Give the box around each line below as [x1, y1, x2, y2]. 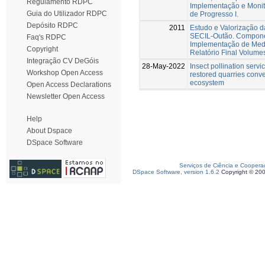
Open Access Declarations [27, 80, 111, 89]
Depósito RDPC [27, 21, 78, 30]
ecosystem [190, 78, 224, 87]
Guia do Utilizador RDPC [27, 9, 107, 18]
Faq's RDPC [27, 33, 66, 41]
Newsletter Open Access [27, 92, 105, 101]
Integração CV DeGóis [27, 57, 99, 65]
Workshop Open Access [27, 69, 103, 77]
